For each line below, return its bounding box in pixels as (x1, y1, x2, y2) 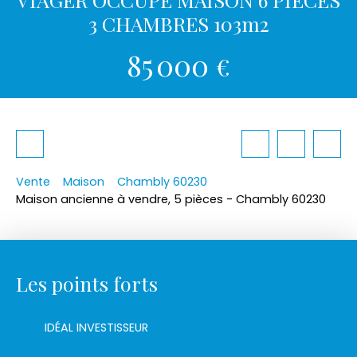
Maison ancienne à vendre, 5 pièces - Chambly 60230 (16, 190, 326, 207)
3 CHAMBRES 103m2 (88, 10, 269, 37)
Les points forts (16, 269, 158, 296)
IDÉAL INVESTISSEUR (45, 319, 148, 335)
